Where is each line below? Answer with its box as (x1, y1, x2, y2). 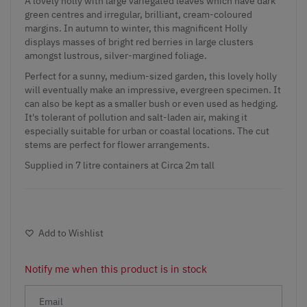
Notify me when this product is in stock (25, 262, 207, 275)
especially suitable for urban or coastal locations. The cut (25, 124, 269, 137)
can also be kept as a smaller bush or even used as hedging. (25, 97, 278, 110)
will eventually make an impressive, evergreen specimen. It (25, 83, 281, 96)
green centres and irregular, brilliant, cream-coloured (25, 8, 252, 21)
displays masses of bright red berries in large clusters (25, 35, 254, 48)
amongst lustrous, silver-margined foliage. (25, 49, 207, 62)
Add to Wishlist (38, 226, 103, 239)
